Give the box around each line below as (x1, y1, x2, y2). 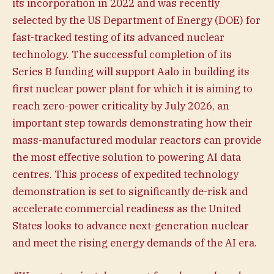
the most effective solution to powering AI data (12, 150, 241, 165)
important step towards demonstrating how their (12, 116, 253, 130)
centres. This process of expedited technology (12, 168, 239, 182)
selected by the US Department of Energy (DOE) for (12, 13, 261, 28)
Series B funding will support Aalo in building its (12, 65, 250, 79)
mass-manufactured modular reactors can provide (12, 133, 261, 147)
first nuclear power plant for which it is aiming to (12, 82, 253, 96)
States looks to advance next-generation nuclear (12, 219, 249, 233)
